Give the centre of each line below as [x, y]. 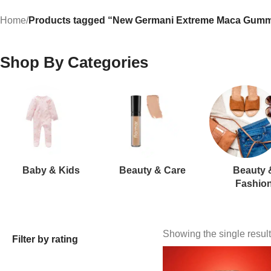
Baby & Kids [51, 170]
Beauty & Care [152, 170]
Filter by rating [45, 239]
